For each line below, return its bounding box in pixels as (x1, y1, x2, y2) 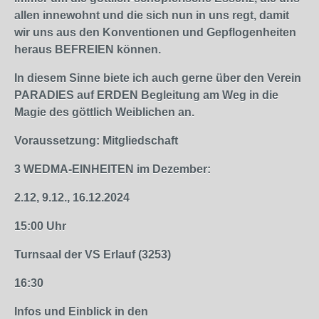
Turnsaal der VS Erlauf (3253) (14, 249, 171, 261)
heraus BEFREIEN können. (14, 43, 161, 56)
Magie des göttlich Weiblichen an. (14, 106, 194, 118)
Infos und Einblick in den (14, 305, 148, 318)
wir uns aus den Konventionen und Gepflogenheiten (14, 26, 296, 38)
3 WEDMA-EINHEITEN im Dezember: (14, 163, 211, 175)
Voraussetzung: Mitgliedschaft (14, 135, 178, 147)
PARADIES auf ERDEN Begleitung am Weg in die (14, 89, 278, 101)
